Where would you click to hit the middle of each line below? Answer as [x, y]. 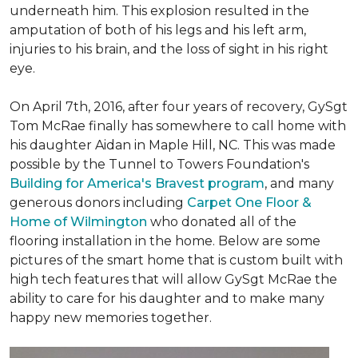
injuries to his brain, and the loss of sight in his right [169, 49]
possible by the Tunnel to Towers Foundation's [159, 164]
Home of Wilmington [78, 222]
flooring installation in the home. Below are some [165, 241]
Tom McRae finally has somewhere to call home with [178, 126]
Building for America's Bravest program [137, 183]
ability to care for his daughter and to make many [167, 298]
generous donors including [98, 203]
